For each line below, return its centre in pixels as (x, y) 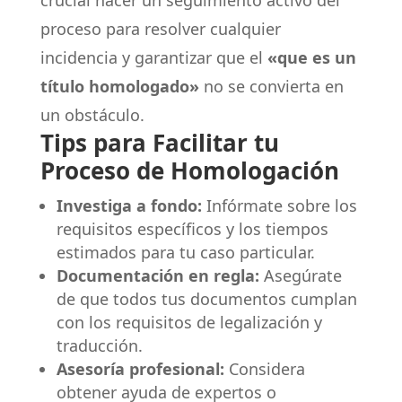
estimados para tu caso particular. (185, 252)
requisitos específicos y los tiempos (192, 229)
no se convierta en (271, 86)
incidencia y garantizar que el (153, 57)
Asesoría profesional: (140, 369)
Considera (264, 369)
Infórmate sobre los (279, 205)
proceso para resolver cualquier (160, 29)
